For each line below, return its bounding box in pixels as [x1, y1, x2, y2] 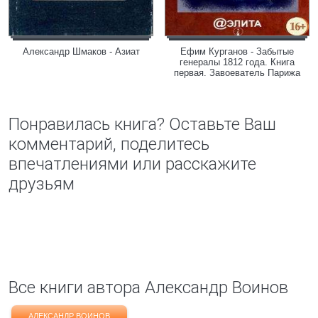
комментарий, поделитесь [9, 134, 209, 154]
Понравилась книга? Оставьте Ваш [9, 114, 276, 134]
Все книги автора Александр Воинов [9, 278, 288, 297]
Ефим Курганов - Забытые [180, 46, 294, 57]
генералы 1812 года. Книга [180, 57, 295, 67]
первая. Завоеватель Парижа [174, 67, 300, 78]
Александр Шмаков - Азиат [22, 46, 140, 57]
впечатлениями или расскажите [9, 154, 256, 174]
